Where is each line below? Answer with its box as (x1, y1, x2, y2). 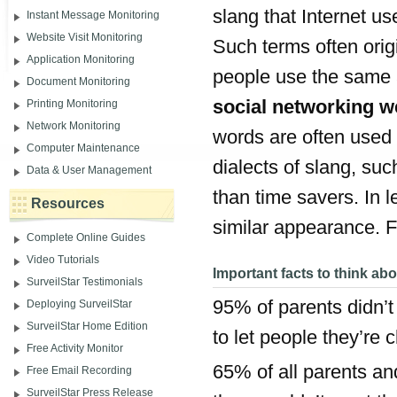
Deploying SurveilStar (27, 297, 132, 310)
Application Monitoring (27, 52, 135, 66)
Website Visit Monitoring (27, 30, 143, 43)
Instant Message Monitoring (27, 8, 160, 21)
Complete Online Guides (27, 230, 145, 244)
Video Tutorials (27, 253, 99, 266)
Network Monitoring (27, 119, 121, 132)
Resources (31, 194, 105, 211)
